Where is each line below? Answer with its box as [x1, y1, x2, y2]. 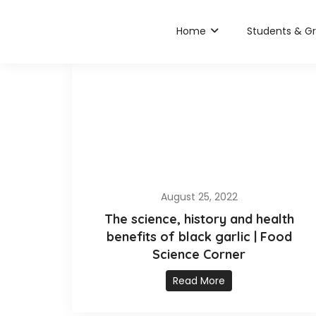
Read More [173, 274, 225, 288]
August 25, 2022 [160, 190, 238, 204]
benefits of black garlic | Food [106, 229, 292, 245]
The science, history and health [104, 211, 294, 227]
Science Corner [152, 246, 245, 262]
